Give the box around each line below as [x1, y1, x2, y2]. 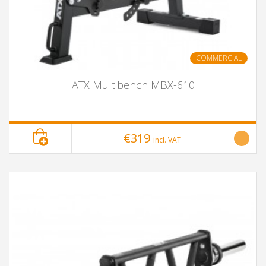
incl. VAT [153, 135, 181, 145]
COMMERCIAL [196, 53, 242, 63]
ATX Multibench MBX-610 [71, 78, 195, 92]
